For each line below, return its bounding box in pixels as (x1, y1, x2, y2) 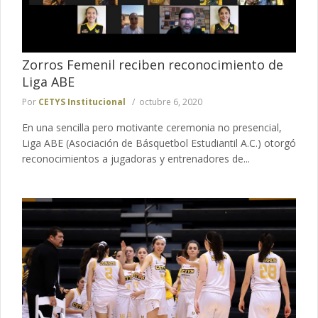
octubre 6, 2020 (139, 95, 202, 108)
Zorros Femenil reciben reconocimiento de (22, 55, 283, 73)
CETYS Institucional (38, 95, 126, 108)
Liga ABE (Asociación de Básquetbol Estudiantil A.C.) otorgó (22, 136, 296, 150)
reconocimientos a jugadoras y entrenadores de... (22, 151, 250, 165)
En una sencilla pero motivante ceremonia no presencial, (22, 120, 282, 134)
